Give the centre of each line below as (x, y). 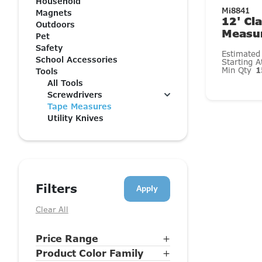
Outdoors (55, 24)
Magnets (54, 13)
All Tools (65, 83)
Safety (49, 48)
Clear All (52, 210)
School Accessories (76, 59)
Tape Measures (80, 106)
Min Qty (238, 70)
